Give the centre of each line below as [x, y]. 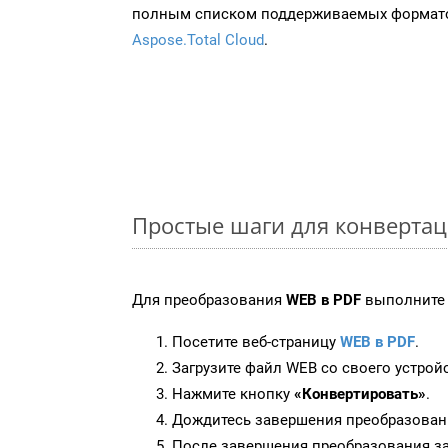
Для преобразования [209, 299]
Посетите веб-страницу [256, 341]
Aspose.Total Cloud [198, 39]
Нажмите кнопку [233, 393]
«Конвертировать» [360, 393]
